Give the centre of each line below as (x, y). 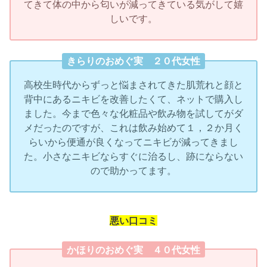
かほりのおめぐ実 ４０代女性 (133, 249)
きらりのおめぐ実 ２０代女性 (133, 61)
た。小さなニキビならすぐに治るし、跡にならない (133, 156)
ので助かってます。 (133, 171)
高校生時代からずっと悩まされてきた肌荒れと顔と (133, 85)
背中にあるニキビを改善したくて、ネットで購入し (133, 99)
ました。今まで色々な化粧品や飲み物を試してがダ (133, 114)
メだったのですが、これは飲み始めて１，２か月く (133, 128)
